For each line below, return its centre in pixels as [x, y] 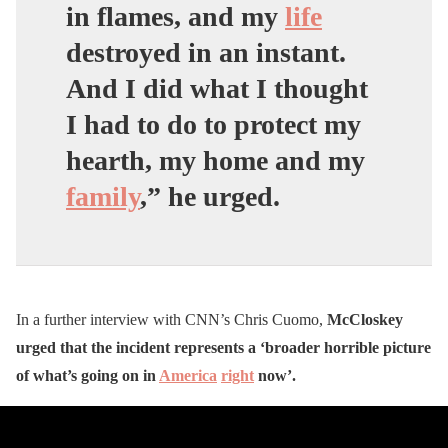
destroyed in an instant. [206, 52]
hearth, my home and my [215, 160]
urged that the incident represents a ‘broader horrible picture [223, 347]
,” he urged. [210, 196]
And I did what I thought [217, 88]
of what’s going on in [87, 375]
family [103, 196]
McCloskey [363, 319]
